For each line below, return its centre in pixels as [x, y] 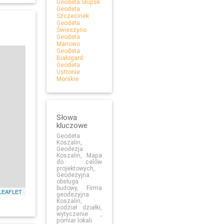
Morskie [68, 78]
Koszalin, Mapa [79, 155]
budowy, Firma [79, 188]
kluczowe [72, 125]
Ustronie [68, 71]
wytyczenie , [79, 214]
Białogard [70, 57]
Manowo [68, 43]
